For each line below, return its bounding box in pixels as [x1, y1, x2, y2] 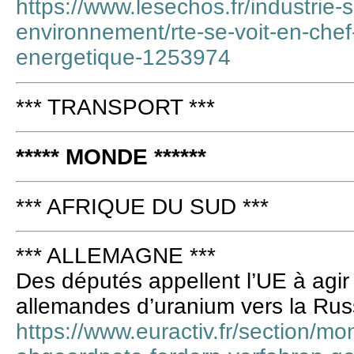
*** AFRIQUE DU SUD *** [16, 194, 269, 219]
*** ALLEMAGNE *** [16, 243, 216, 269]
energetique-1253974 [16, 45, 231, 70]
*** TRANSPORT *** [16, 94, 215, 119]
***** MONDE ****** [16, 144, 206, 169]
